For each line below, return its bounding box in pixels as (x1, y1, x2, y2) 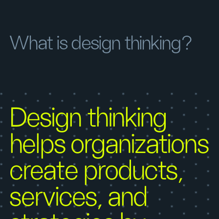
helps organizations (10, 131, 209, 158)
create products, (10, 157, 183, 185)
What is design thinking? (10, 34, 193, 53)
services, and (10, 184, 148, 211)
